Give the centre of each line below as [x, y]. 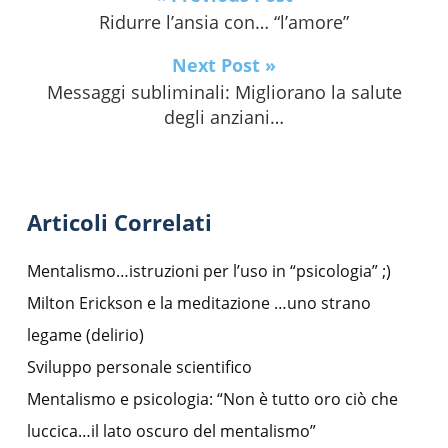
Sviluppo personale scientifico [139, 367]
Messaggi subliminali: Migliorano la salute [224, 92]
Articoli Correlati [119, 222]
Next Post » [224, 65]
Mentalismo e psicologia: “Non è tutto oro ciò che [212, 399]
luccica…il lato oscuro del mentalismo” [171, 431]
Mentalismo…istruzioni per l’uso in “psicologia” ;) [209, 271]
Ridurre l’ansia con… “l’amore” [224, 22]
